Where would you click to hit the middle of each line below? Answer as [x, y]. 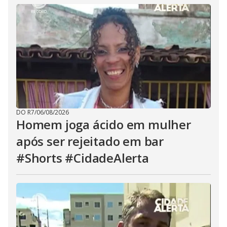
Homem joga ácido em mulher [104, 124]
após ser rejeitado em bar [90, 141]
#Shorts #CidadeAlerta [83, 158]
